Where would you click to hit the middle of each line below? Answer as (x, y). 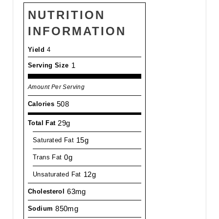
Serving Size (48, 65)
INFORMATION (77, 31)
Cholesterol (46, 191)
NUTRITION (66, 15)
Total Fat (42, 123)
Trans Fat (47, 157)
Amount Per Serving (56, 87)
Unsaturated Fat (57, 174)
